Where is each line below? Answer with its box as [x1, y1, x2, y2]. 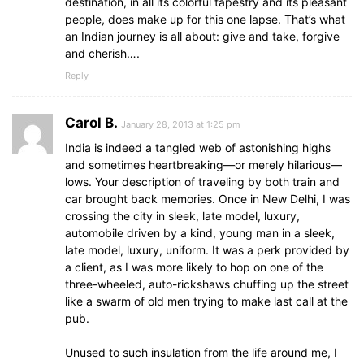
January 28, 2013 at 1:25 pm [121, 118, 240, 130]
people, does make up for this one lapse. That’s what [65, 11, 345, 26]
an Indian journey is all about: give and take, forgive [65, 28, 340, 43]
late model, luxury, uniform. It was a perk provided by [65, 242, 349, 257]
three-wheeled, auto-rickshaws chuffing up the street [65, 276, 349, 291]
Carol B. [65, 114, 118, 131]
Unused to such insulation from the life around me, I [65, 344, 337, 359]
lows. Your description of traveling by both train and [65, 174, 340, 188]
